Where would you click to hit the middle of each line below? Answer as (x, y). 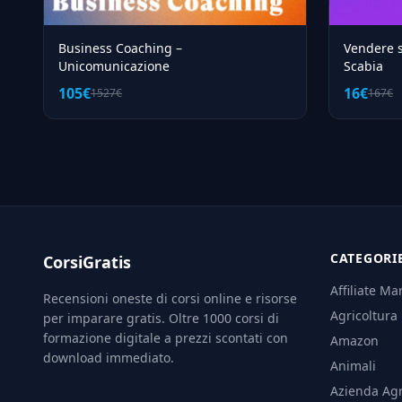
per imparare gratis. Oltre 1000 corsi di (161, 319)
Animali (353, 366)
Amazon (354, 341)
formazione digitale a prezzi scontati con (166, 338)
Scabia (363, 66)
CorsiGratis (87, 262)
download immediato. (109, 358)
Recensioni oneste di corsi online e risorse (170, 299)
